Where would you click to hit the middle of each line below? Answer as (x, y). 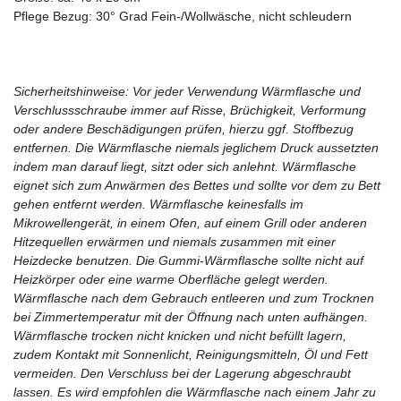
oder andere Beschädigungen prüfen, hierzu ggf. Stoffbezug (183, 128)
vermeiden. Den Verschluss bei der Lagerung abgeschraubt (182, 373)
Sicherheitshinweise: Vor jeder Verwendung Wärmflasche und (187, 91)
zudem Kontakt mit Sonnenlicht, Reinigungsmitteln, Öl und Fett (191, 354)
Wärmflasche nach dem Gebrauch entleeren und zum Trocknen (194, 298)
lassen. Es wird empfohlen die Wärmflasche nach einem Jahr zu (195, 392)
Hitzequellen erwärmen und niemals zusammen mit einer (175, 241)
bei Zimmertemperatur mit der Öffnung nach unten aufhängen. (191, 316)
